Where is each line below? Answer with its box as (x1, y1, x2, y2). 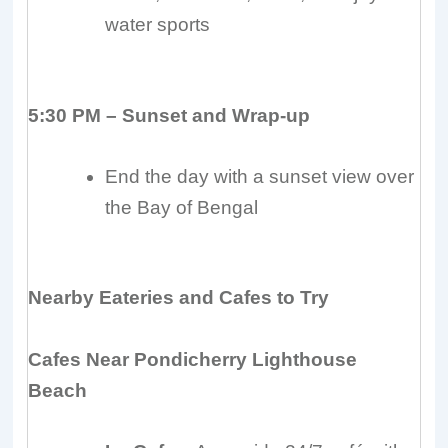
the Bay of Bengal (105, 196, 259, 218)
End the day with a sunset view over (105, 165, 415, 187)
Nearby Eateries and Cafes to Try (28, 287, 330, 309)
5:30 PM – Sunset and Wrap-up (28, 104, 311, 126)
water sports (105, 14, 211, 36)
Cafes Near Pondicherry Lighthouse (28, 348, 358, 370)
